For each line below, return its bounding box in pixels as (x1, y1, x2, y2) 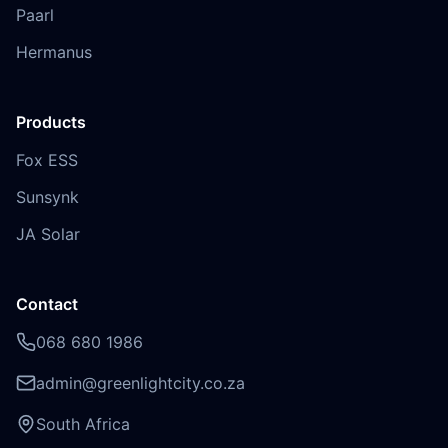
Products (16, 112, 86, 132)
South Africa (36, 414, 130, 434)
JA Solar (16, 224, 80, 244)
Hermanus (16, 42, 92, 62)
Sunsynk (16, 187, 79, 207)
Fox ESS (16, 150, 78, 170)
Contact (16, 294, 78, 314)
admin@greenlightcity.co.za (36, 373, 245, 393)
